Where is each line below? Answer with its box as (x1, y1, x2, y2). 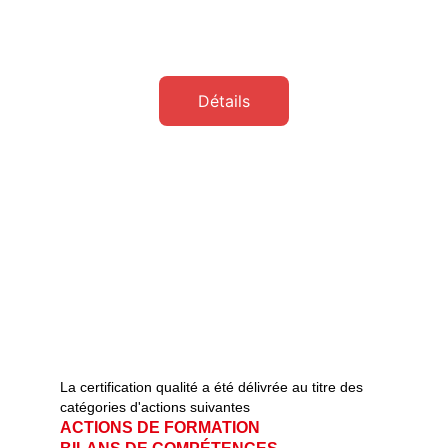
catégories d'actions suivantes (60, 399, 262, 415)
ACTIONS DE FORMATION (60, 419, 352, 436)
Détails (197, 91, 250, 111)
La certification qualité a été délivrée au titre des (60, 379, 367, 395)
